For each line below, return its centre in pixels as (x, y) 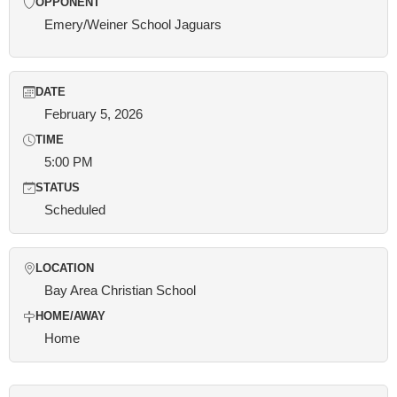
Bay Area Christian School (120, 290)
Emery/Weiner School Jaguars (133, 24)
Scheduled (75, 210)
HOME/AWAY (70, 316)
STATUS (58, 188)
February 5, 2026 (93, 114)
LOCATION (65, 269)
